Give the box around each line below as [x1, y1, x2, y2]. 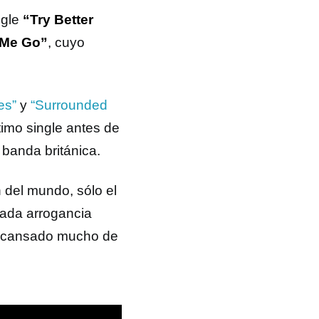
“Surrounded [31, 98, 108, 113]
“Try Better [23, 12, 93, 27]
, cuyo [48, 35, 85, 50]
